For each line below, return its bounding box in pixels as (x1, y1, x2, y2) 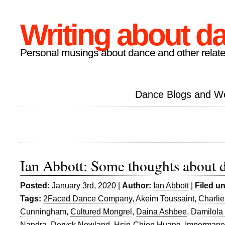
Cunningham (20, 207, 66, 216)
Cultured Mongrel (70, 207, 132, 216)
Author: (122, 181, 151, 190)
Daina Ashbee (136, 207, 187, 216)
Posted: (20, 181, 50, 190)
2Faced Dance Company (43, 194, 132, 203)
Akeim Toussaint (136, 194, 194, 203)
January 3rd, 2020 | (50, 181, 122, 190)
